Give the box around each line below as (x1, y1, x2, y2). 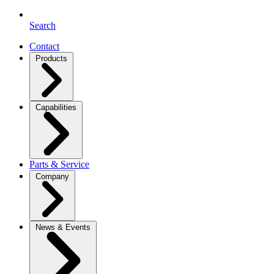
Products (35, 54, 67, 64)
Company (35, 172, 69, 182)
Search (29, 20, 56, 31)
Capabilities (35, 103, 76, 113)
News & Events (35, 223, 91, 232)
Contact (29, 41, 59, 52)
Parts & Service (29, 159, 89, 170)
